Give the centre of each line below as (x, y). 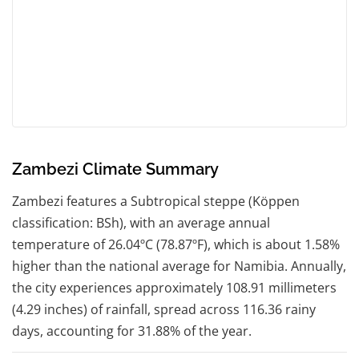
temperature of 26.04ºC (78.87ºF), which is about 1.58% (176, 244)
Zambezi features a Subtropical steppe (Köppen (156, 201)
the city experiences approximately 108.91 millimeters (174, 287)
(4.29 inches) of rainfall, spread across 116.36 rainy (164, 309)
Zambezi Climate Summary (115, 169)
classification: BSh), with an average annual (141, 222)
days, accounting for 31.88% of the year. (132, 331)
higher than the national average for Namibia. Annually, (179, 266)
